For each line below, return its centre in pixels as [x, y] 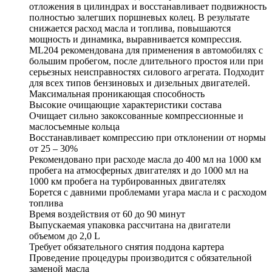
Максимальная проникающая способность [117, 93]
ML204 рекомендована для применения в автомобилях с [146, 50]
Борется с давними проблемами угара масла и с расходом [148, 192]
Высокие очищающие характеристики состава [125, 104]
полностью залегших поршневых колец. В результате [139, 17]
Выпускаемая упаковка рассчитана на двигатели [130, 225]
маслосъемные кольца [74, 126]
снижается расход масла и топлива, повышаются [130, 28]
